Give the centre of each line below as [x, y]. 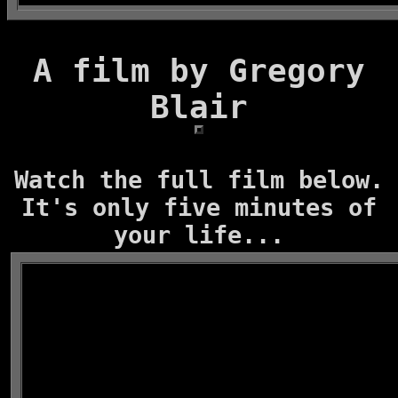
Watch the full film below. [199, 180]
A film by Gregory [199, 71]
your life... [199, 235]
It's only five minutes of [199, 207]
